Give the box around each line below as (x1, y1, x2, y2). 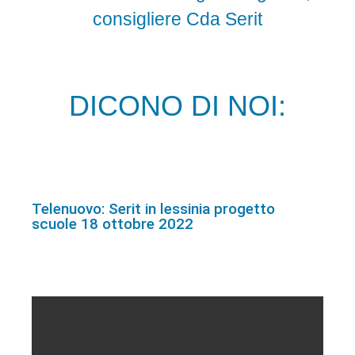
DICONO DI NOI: (69, 89, 286, 122)
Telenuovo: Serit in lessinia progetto (32, 199, 275, 218)
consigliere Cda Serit (93, 9, 262, 30)
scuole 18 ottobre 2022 (32, 214, 193, 233)
